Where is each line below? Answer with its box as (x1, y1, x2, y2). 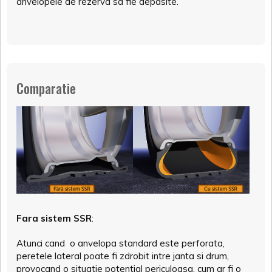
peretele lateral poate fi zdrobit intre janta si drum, (16, 250, 229, 262)
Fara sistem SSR (16, 212, 92, 224)
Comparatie (16, 78, 76, 98)
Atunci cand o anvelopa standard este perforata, (16, 237, 225, 249)
